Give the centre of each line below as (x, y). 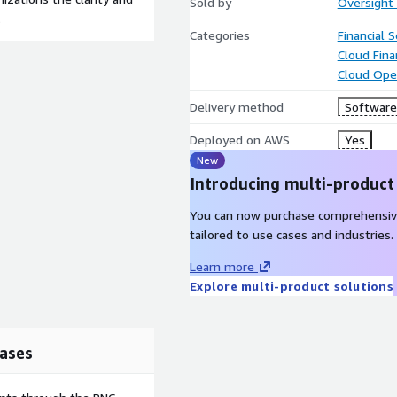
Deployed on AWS (240, 140)
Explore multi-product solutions (292, 286)
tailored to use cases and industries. (292, 234)
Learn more (222, 266)
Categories (220, 35)
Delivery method (237, 107)
